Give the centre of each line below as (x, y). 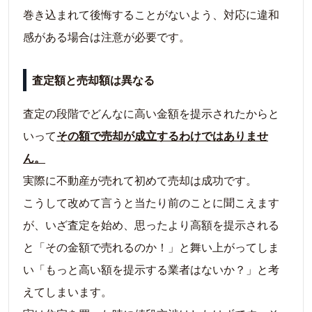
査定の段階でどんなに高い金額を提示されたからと (151, 114)
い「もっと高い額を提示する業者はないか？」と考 (151, 270)
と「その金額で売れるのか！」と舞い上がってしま (151, 247)
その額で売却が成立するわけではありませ (162, 136)
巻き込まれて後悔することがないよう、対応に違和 (151, 15)
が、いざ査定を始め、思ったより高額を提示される (151, 225)
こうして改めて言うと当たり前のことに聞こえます (151, 203)
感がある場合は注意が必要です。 (107, 37)
